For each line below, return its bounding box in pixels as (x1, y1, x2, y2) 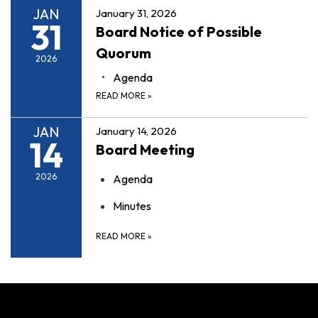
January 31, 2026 (96, 6, 177, 20)
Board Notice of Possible (96, 22, 262, 40)
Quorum (96, 43, 151, 62)
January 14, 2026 (96, 124, 177, 138)
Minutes (113, 198, 151, 213)
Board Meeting (96, 140, 194, 158)
